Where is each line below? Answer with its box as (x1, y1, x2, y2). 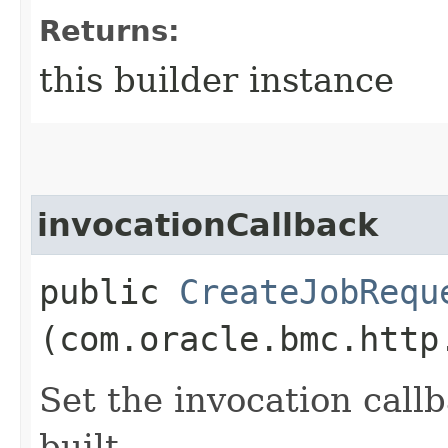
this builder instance (39, 59, 394, 100)
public (39, 271, 179, 312)
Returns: (39, 13, 180, 48)
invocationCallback (37, 206, 378, 243)
